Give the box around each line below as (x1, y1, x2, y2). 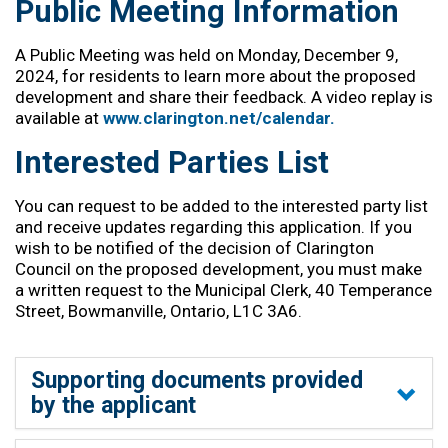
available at (15, 108, 103, 129)
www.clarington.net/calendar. (103, 108, 335, 129)
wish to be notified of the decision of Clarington (15, 238, 374, 259)
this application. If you (243, 217, 412, 238)
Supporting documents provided (31, 367, 363, 395)
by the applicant (31, 392, 196, 420)
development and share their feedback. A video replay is (15, 87, 433, 108)
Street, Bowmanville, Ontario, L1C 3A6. (15, 301, 302, 322)
